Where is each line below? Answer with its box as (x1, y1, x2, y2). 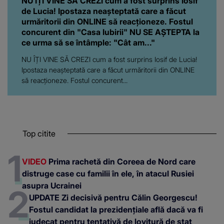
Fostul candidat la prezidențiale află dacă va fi (29, 204, 203, 215)
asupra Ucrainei (22, 180, 81, 191)
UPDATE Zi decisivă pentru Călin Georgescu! (29, 192, 197, 203)
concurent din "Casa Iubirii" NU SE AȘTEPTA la (21, 27, 199, 37)
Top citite (22, 128, 55, 139)
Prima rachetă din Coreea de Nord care (46, 156, 195, 167)
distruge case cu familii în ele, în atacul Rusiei (22, 168, 194, 179)
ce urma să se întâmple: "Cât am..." (21, 37, 155, 48)
